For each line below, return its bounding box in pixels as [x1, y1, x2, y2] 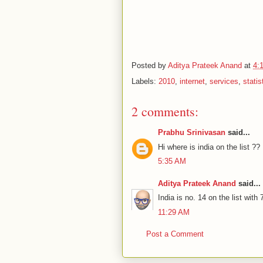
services [210, 77, 238, 86]
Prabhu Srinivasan [158, 128, 225, 137]
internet [180, 77, 205, 86]
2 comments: [131, 103, 198, 120]
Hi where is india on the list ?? [158, 142, 260, 151]
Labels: [131, 77, 159, 86]
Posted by [131, 61, 168, 70]
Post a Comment [146, 230, 204, 238]
